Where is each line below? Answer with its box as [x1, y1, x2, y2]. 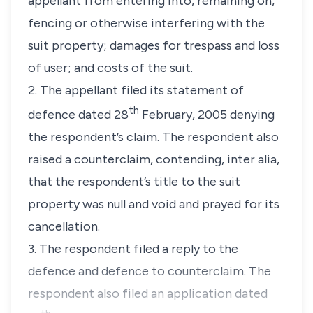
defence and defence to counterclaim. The [28, 263, 271, 279]
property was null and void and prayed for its [28, 196, 279, 212]
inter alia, [227, 152, 279, 167]
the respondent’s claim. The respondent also [28, 129, 279, 145]
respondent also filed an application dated [28, 286, 268, 301]
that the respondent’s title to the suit [28, 174, 240, 189]
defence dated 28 [28, 107, 129, 122]
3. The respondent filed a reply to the [28, 241, 238, 256]
